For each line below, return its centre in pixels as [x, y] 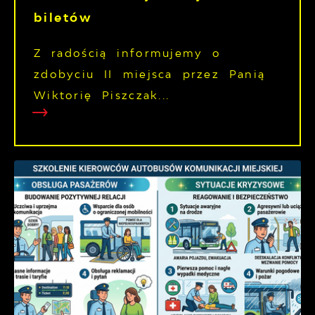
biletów [63, 17]
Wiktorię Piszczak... [102, 95]
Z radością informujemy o [128, 53]
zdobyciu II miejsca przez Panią [150, 74]
